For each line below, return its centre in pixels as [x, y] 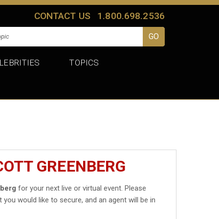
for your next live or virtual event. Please [81, 188]
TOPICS [84, 62]
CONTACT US [62, 16]
